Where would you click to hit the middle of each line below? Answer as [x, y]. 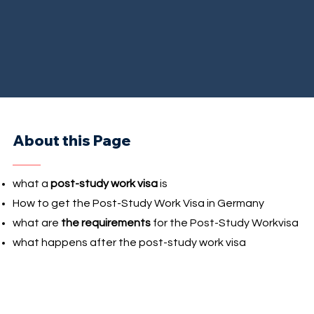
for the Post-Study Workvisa [224, 223]
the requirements [105, 223]
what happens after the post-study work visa [129, 242]
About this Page [71, 140]
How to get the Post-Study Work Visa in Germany [138, 203]
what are [36, 223]
